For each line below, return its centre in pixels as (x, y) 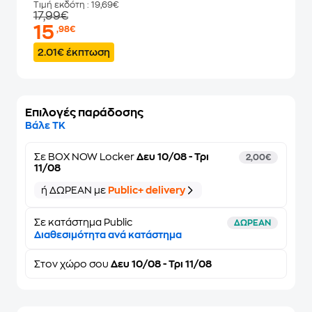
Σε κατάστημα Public (83, 222)
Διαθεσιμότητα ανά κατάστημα (108, 235)
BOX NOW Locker (91, 157)
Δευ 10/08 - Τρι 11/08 (160, 264)
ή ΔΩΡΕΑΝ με (75, 190)
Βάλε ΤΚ (45, 125)
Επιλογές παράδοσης (84, 113)
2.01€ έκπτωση (74, 52)
